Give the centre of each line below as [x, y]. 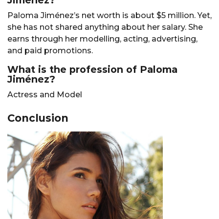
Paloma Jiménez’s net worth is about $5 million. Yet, [109, 16]
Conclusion [38, 118]
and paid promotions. [50, 51]
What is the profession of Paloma [92, 70]
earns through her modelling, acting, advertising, [102, 39]
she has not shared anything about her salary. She [105, 27]
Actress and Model [45, 95]
